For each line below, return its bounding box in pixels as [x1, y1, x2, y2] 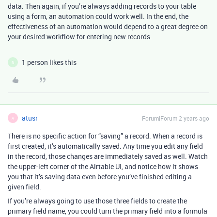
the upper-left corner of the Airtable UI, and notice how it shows [8, 162, 198, 171]
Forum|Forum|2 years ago [142, 114, 209, 122]
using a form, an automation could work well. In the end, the [8, 12, 188, 21]
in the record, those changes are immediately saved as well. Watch [8, 152, 208, 161]
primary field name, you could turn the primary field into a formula [8, 206, 207, 216]
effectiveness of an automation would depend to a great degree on [8, 22, 208, 31]
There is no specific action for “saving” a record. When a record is [8, 131, 202, 140]
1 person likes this [22, 58, 77, 67]
